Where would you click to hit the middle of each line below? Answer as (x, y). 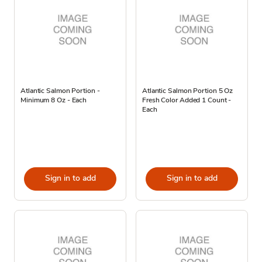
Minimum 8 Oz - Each (54, 100)
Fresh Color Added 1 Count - (187, 100)
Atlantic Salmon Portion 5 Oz (188, 90)
